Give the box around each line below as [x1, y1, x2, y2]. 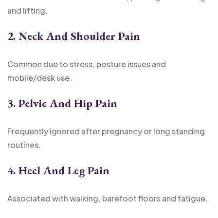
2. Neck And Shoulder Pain [7, 28, 140, 43]
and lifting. [7, 5, 48, 16]
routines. [7, 139, 41, 150]
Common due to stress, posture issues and [7, 58, 166, 69]
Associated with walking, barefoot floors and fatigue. [7, 193, 208, 203]
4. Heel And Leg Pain [7, 162, 109, 178]
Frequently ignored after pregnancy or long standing [7, 126, 205, 136]
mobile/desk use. [7, 72, 72, 83]
